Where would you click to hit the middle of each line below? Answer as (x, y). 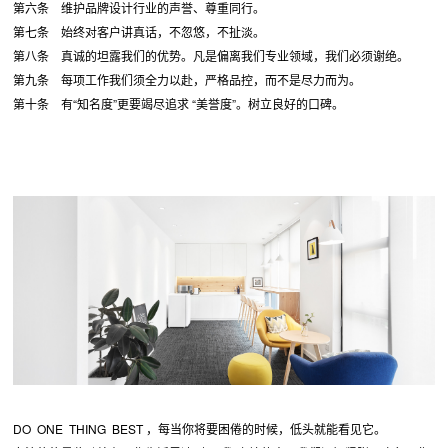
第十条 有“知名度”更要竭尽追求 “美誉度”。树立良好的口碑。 (179, 103)
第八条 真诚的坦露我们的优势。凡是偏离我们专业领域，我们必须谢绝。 (213, 55)
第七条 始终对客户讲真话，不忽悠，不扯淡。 (141, 31)
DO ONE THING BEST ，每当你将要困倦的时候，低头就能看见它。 (200, 429)
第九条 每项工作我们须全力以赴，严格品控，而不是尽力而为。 (189, 79)
